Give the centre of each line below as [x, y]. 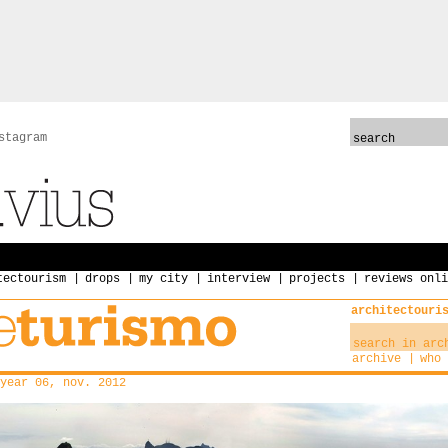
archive [376, 359]
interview [238, 279]
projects [317, 279]
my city [163, 279]
